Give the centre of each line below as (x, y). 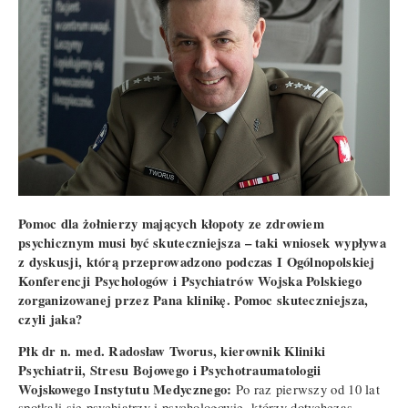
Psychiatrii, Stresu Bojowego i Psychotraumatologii (170, 371)
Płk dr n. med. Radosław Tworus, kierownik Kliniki (172, 352)
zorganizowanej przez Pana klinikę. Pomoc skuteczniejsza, (194, 300)
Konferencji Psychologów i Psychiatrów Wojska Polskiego (190, 280)
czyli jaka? (51, 319)
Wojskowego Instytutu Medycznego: (125, 390)
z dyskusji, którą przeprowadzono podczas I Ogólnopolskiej (197, 261)
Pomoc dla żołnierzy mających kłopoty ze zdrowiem (172, 223)
